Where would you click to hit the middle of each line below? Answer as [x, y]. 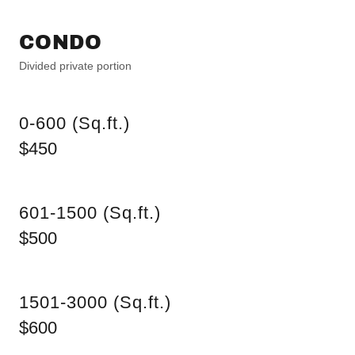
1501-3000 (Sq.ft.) [95, 302]
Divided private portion [75, 66]
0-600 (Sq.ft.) [74, 123]
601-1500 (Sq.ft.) [90, 213]
